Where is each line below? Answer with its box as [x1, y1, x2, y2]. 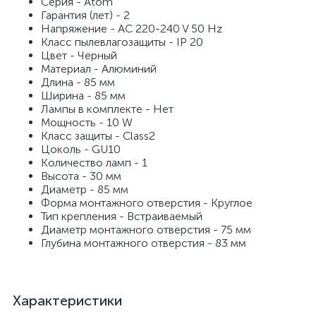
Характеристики [13, 292, 122, 309]
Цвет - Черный [41, 49, 117, 62]
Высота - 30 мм [41, 169, 121, 183]
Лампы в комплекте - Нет [41, 102, 174, 116]
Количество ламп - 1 [41, 156, 147, 169]
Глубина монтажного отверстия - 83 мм [41, 236, 246, 250]
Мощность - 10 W [41, 116, 133, 129]
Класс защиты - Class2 [41, 129, 155, 142]
